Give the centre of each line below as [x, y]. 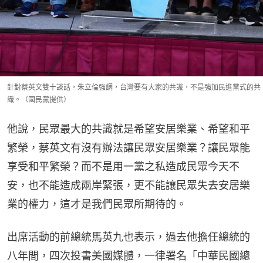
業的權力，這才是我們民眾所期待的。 [97, 204]
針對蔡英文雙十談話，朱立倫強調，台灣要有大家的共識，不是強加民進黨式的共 [134, 87]
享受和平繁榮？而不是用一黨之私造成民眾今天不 [123, 166]
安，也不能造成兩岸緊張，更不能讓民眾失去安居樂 [129, 185]
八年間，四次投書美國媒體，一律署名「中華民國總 [129, 255]
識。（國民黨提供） [39, 99]
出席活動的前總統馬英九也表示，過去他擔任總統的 [129, 237]
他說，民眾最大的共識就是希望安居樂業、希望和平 [129, 129]
